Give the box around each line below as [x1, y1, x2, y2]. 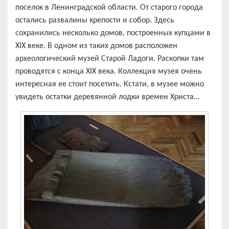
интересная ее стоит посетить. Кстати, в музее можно [15, 80, 204, 88]
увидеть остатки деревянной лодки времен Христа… [15, 93, 199, 101]
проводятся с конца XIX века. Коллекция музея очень [15, 67, 202, 76]
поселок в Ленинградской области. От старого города [15, 3, 203, 12]
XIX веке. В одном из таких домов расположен [15, 41, 177, 50]
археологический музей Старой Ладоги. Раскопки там [15, 54, 204, 63]
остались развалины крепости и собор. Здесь [15, 16, 174, 25]
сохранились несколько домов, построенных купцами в [15, 29, 211, 37]
